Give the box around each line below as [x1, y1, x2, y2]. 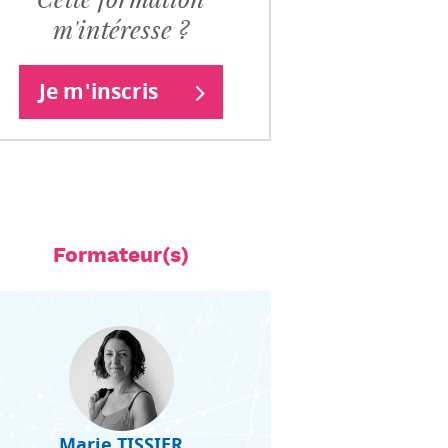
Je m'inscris [39, 77, 158, 107]
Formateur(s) [53, 243, 189, 269]
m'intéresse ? [53, 13, 189, 46]
